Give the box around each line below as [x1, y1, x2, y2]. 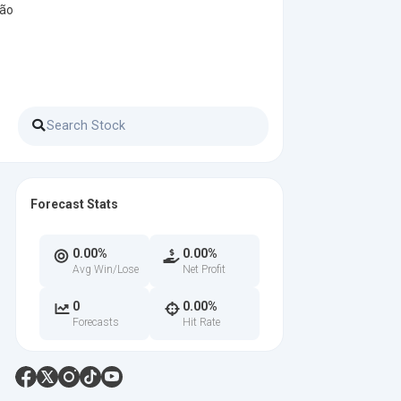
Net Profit [183, 263, 226, 276]
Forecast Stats [30, 197, 118, 211]
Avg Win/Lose [73, 263, 139, 276]
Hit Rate [183, 316, 220, 328]
